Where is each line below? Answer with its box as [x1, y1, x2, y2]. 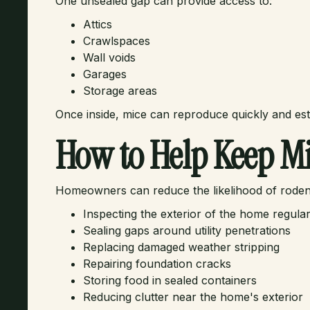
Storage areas [83, 84, 157, 98]
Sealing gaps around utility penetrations [83, 224, 291, 237]
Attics [83, 17, 112, 31]
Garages [83, 67, 127, 81]
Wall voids [83, 51, 136, 64]
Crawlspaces [83, 34, 150, 48]
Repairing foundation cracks [83, 257, 231, 271]
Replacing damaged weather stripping [83, 240, 280, 254]
